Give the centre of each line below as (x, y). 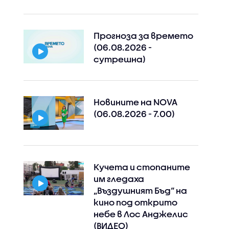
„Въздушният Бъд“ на (140, 191)
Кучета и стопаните (142, 167)
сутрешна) (119, 59)
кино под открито (135, 202)
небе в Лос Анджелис (141, 214)
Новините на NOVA (135, 102)
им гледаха (119, 179)
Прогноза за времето (143, 36)
